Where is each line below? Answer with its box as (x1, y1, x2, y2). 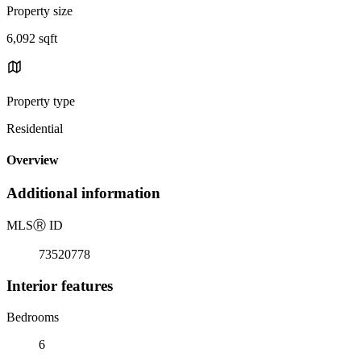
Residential (6, 121, 63, 135)
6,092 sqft (6, 31, 57, 45)
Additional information (6, 185, 160, 202)
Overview (6, 153, 59, 168)
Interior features (6, 276, 113, 294)
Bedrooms (6, 309, 59, 324)
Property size (6, 3, 73, 18)
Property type (6, 93, 75, 108)
